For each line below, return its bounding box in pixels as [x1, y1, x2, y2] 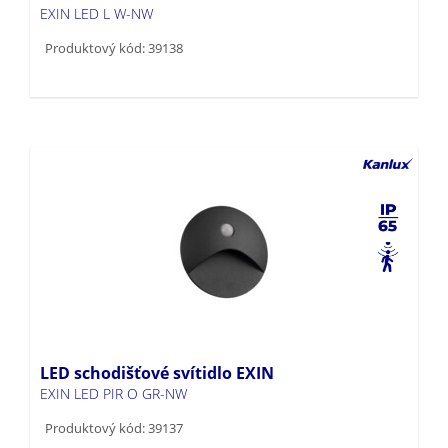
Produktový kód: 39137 [45, 386, 183, 405]
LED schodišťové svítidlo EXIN [40, 329, 274, 352]
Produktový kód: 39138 [45, 6, 183, 25]
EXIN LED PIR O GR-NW [40, 351, 187, 371]
